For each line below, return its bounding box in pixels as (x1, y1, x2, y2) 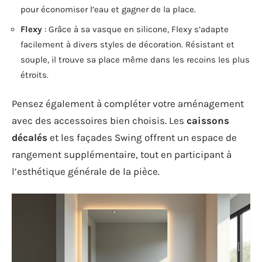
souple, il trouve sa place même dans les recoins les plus (20, 54, 250, 65)
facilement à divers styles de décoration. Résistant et (20, 39, 235, 50)
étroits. (20, 69, 49, 80)
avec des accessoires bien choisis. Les (12, 115, 187, 126)
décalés (12, 132, 47, 143)
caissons (187, 115, 229, 126)
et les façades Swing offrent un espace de (47, 132, 237, 143)
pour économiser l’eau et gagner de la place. (20, 4, 196, 15)
